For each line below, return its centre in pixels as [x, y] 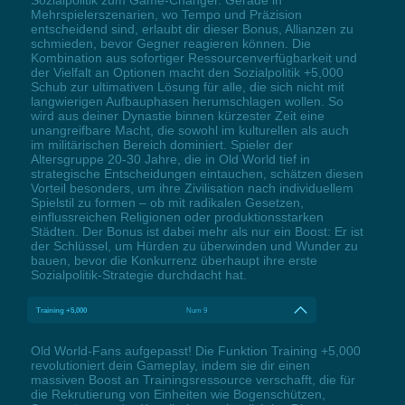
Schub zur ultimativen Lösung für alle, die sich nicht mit [187, 87]
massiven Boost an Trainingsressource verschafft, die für [193, 380]
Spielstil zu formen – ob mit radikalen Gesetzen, [167, 203]
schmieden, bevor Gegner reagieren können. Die [170, 44]
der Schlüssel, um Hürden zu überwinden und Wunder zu [194, 246]
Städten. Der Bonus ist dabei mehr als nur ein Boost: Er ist [197, 232]
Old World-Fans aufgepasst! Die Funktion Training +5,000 [195, 351]
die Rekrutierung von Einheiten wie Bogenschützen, [178, 395]
